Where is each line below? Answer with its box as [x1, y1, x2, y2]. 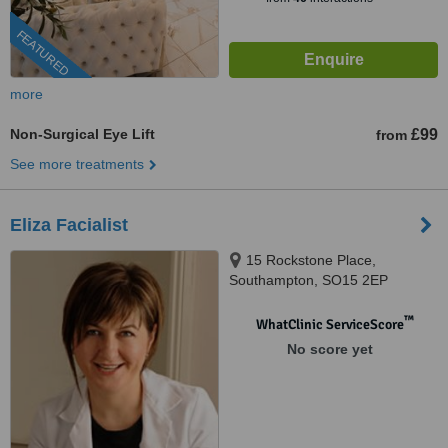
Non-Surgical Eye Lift [10, 126, 155, 142]
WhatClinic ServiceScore [255, 316, 404, 333]
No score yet [286, 341, 373, 357]
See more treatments [10, 156, 144, 172]
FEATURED [13, 27, 72, 80]
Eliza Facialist [10, 215, 128, 235]
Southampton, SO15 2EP [229, 272, 388, 288]
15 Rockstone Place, [246, 252, 376, 268]
